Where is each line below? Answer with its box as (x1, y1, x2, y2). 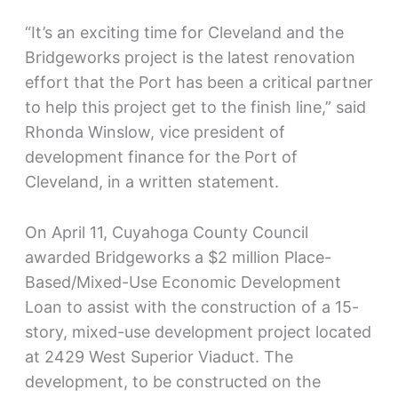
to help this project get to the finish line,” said (24, 98, 366, 117)
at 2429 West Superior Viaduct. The (24, 347, 293, 367)
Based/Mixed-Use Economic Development (24, 273, 341, 292)
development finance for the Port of (24, 147, 298, 167)
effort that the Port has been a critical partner (24, 73, 373, 92)
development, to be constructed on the (24, 372, 321, 392)
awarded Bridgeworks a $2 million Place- (24, 248, 331, 267)
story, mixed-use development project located (24, 322, 371, 342)
